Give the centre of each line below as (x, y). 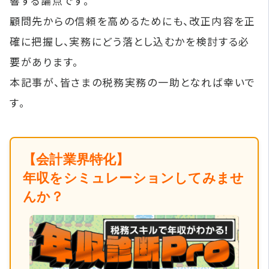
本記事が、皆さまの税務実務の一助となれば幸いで (133, 82)
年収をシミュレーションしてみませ (134, 178)
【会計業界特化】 (76, 159)
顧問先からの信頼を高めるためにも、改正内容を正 (133, 20)
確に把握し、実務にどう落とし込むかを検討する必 (130, 41)
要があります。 (44, 61)
